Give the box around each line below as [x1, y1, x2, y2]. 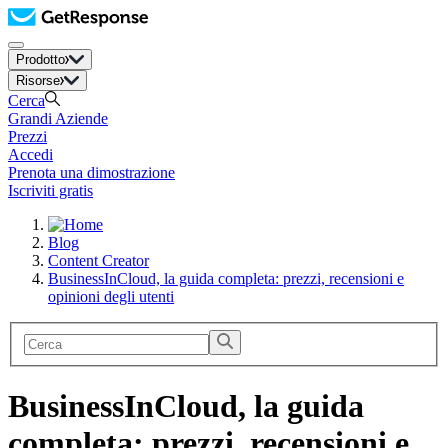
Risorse [16, 73, 60, 88]
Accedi [8, 146, 53, 163]
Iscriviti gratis [8, 182, 93, 199]
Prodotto [16, 52, 65, 67]
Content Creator [48, 252, 149, 269]
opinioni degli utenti [48, 288, 174, 305]
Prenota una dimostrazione [8, 164, 175, 181]
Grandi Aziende [8, 110, 108, 127]
